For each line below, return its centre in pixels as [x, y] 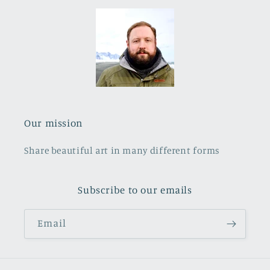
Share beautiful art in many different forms [122, 150]
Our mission [53, 123]
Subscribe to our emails [135, 190]
